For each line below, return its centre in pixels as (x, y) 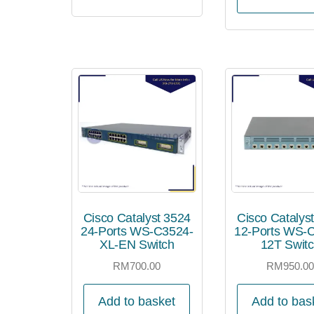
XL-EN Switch (137, 245)
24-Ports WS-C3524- (137, 232)
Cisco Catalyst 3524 (137, 218)
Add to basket (137, 301)
